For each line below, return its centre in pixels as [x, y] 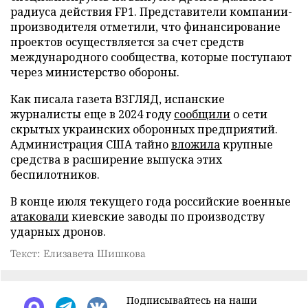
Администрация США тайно [91, 145]
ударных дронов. [58, 232]
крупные [246, 145]
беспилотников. [55, 175]
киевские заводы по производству [167, 217]
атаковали [40, 217]
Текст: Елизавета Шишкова [78, 253]
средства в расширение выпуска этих [116, 160]
